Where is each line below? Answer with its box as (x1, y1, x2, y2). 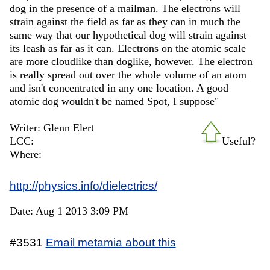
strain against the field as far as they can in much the (9, 15, 240, 28)
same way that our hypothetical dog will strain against (9, 28, 246, 41)
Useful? (222, 134, 256, 147)
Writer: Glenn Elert (9, 121, 94, 134)
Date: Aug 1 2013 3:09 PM (9, 204, 128, 217)
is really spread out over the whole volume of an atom (9, 68, 246, 81)
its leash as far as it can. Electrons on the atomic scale (9, 42, 246, 54)
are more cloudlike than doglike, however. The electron (9, 55, 253, 67)
